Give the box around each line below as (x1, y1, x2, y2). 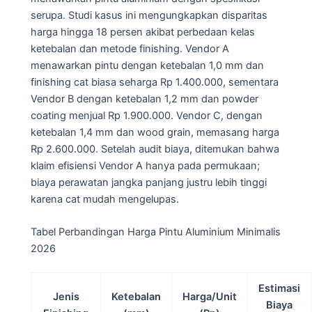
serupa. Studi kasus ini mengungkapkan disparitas (31, 8, 267, 22)
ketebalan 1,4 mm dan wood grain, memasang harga (31, 125, 279, 139)
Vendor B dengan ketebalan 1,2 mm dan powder (31, 92, 258, 105)
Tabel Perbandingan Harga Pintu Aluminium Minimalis (31, 225, 281, 238)
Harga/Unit (182, 290, 237, 303)
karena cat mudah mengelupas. (31, 192, 179, 205)
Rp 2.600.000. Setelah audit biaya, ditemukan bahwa (31, 142, 279, 155)
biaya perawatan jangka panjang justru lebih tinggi (31, 175, 267, 189)
